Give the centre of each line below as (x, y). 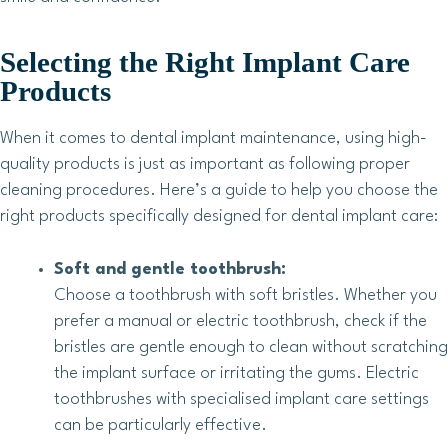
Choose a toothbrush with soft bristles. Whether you (245, 296)
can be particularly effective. (160, 426)
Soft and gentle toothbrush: (170, 270)
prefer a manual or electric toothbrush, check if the (240, 322)
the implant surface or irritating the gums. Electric (236, 374)
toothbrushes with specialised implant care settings (241, 400)
